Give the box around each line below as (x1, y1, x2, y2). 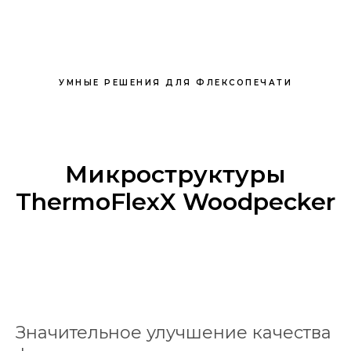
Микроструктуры (65, 160, 286, 189)
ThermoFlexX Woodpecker (16, 187, 335, 216)
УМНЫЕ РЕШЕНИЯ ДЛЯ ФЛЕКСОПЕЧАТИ (59, 78, 292, 88)
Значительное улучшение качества (16, 322, 331, 343)
